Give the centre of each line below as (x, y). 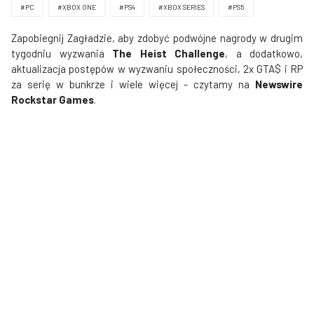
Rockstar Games (53, 100)
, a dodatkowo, (264, 53)
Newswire (279, 84)
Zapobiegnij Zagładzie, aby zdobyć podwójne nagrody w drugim (157, 38)
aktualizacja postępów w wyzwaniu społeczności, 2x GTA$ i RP (157, 69)
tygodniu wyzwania (62, 53)
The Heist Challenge (169, 53)
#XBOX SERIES (182, 7)
